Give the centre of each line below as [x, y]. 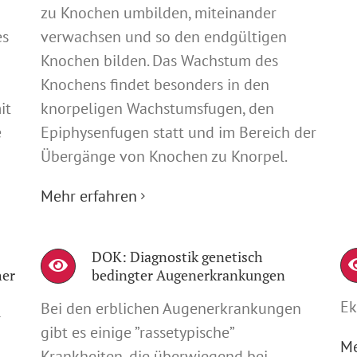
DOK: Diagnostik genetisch [177, 256]
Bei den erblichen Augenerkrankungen [171, 308]
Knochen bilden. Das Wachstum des [159, 60]
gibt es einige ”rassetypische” [137, 332]
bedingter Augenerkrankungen [188, 275]
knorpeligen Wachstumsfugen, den [157, 108]
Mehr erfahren [88, 196]
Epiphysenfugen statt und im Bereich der [178, 132]
